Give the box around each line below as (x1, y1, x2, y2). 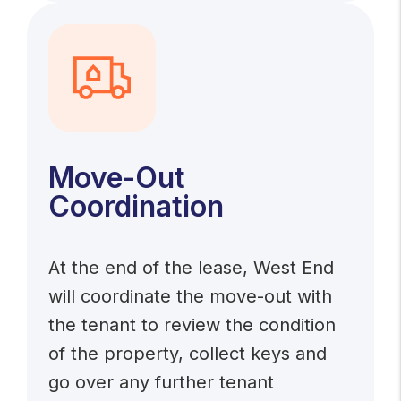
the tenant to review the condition (48, 314, 337, 336)
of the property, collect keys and (48, 343, 328, 364)
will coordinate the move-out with (48, 286, 333, 307)
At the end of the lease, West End (48, 257, 335, 278)
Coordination (48, 189, 225, 224)
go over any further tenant (48, 371, 275, 393)
